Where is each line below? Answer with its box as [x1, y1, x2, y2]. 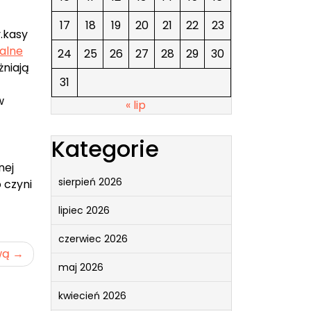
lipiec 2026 [58, 203, 110, 217]
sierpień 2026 [58, 174, 122, 189]
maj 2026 [58, 260, 103, 274]
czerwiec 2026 [58, 231, 128, 246]
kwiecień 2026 [58, 288, 126, 303]
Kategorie [51, 133, 159, 165]
